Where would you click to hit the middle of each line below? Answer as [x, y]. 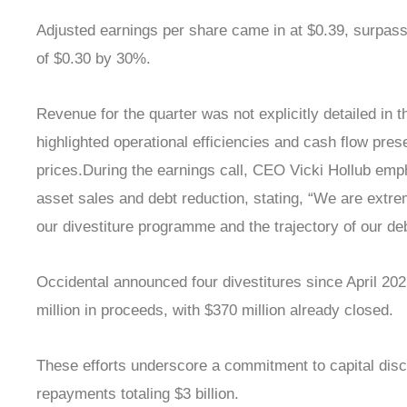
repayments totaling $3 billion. [138, 394]
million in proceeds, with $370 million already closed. [215, 311]
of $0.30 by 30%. [94, 58]
